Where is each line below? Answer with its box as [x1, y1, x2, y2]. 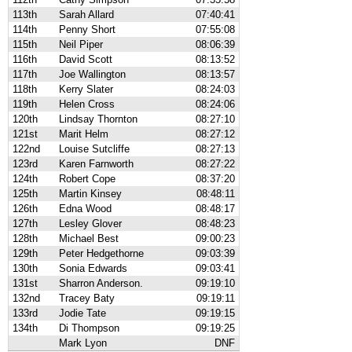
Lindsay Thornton [59, 113, 137, 125]
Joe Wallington [59, 68, 126, 80]
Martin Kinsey [59, 188, 122, 200]
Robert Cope [59, 173, 115, 185]
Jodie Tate [59, 307, 106, 319]
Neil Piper [59, 38, 103, 50]
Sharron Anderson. [59, 277, 143, 289]
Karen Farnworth [59, 158, 134, 170]
